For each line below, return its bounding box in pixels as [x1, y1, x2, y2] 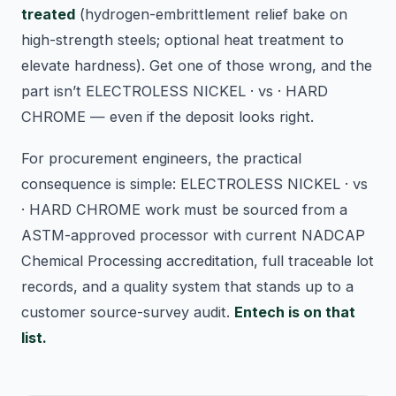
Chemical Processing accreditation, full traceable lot [21, 252, 374, 270]
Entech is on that [234, 303, 355, 322]
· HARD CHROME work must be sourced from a [21, 201, 347, 219]
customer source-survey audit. [21, 303, 234, 322]
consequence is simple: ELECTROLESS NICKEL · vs [21, 175, 368, 194]
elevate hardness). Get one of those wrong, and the [21, 57, 372, 75]
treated [21, 5, 75, 24]
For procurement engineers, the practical [21, 149, 301, 168]
